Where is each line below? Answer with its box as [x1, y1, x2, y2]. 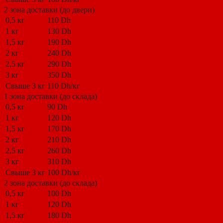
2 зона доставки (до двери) [4, 5, 95, 14]
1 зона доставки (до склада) [4, 92, 97, 101]
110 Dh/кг [47, 82, 80, 91]
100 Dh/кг [47, 168, 81, 177]
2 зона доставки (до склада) [4, 179, 97, 188]
